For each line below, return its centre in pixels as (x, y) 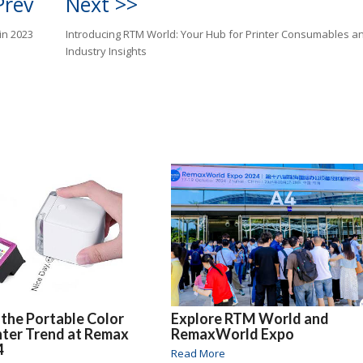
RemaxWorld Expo (233, 333)
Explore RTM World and (250, 318)
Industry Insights (106, 51)
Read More (199, 353)
